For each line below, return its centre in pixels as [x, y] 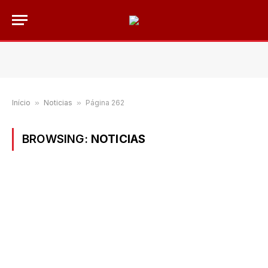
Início [21, 103]
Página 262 [105, 103]
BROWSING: [57, 139]
